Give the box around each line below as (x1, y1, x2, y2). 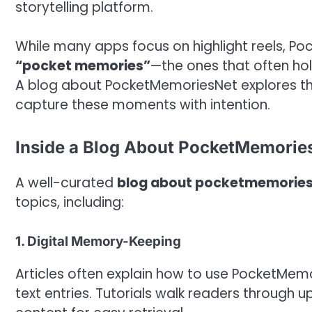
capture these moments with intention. (15, 95, 270, 115)
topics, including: (15, 192, 124, 212)
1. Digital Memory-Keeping (15, 233, 181, 250)
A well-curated (15, 173, 117, 192)
